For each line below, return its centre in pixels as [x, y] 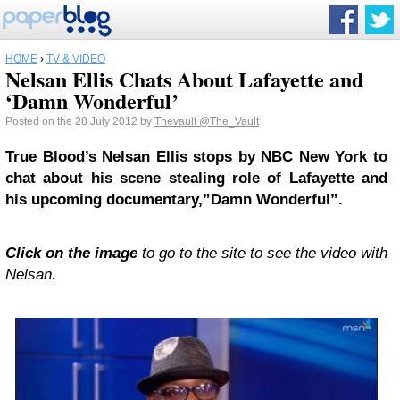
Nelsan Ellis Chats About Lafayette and [184, 79]
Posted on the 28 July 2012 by [80, 121]
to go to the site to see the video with [262, 253]
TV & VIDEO [76, 59]
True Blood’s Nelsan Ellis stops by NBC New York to [196, 157]
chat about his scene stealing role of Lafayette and [196, 178]
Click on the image [71, 253]
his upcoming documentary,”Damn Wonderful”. [174, 200]
